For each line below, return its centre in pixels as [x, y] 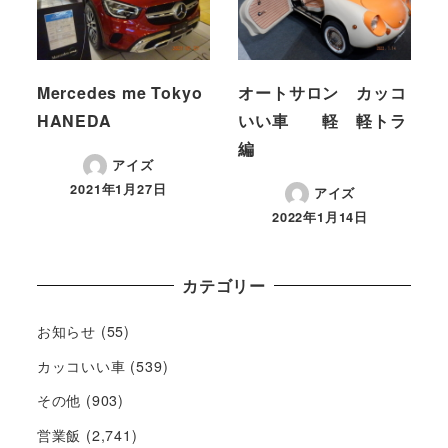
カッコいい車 [81, 365]
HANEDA [74, 120]
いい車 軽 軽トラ [322, 120]
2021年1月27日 [118, 188]
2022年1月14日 [320, 216]
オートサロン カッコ [322, 92]
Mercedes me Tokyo [119, 92]
